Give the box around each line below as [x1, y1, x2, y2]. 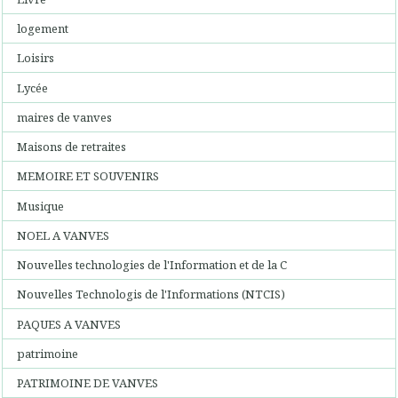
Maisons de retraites [17, 139, 127, 155]
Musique [17, 197, 65, 214]
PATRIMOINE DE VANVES [17, 375, 159, 391]
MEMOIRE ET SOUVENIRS [17, 168, 160, 185]
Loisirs [17, 50, 55, 67]
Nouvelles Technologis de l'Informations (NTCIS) [17, 286, 286, 303]
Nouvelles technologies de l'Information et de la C [17, 257, 288, 273]
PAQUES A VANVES [17, 315, 122, 332]
